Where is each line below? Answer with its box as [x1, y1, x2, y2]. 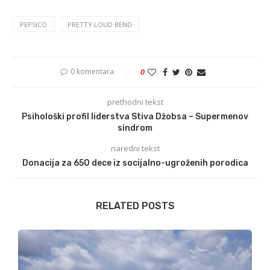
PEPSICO [20, 20, 47, 30]
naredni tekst [110, 143, 160, 154]
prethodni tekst [107, 96, 163, 108]
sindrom [118, 123, 152, 134]
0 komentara [70, 66, 114, 77]
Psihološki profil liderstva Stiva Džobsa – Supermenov [22, 111, 248, 122]
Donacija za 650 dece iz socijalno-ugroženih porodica [22, 158, 248, 169]
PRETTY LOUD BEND [67, 20, 132, 30]
